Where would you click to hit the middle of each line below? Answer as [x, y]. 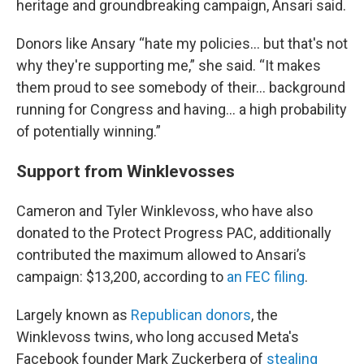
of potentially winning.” [89, 131]
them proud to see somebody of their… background [181, 87]
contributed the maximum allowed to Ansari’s [161, 255]
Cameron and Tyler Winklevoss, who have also [165, 211]
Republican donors [191, 315]
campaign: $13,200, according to [121, 277]
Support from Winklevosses [126, 171]
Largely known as [74, 315]
